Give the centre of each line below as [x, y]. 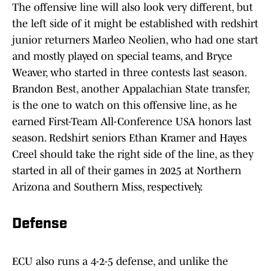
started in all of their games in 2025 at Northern [127, 171]
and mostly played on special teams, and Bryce [122, 57]
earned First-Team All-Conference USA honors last [132, 122]
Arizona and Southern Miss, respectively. [108, 187]
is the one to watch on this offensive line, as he [125, 106]
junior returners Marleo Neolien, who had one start [135, 40]
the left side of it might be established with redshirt [135, 24]
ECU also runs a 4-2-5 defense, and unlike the [120, 262]
